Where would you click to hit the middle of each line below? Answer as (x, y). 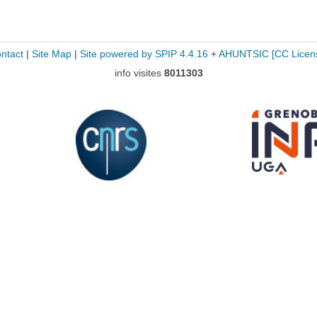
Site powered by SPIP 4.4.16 (144, 54)
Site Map (51, 54)
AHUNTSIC (243, 54)
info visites (139, 73)
